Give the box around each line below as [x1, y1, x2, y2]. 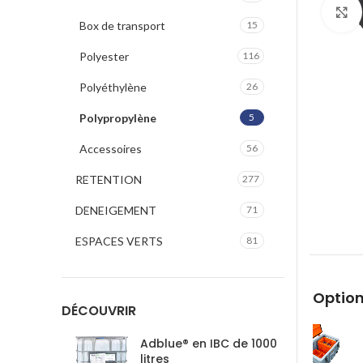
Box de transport [79, 19, 165, 32]
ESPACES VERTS [75, 234, 163, 248]
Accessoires [79, 142, 142, 156]
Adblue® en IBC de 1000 [140, 335, 277, 352]
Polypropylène [79, 111, 156, 125]
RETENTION [75, 173, 142, 186]
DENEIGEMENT [75, 203, 156, 217]
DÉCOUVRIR [62, 301, 136, 320]
